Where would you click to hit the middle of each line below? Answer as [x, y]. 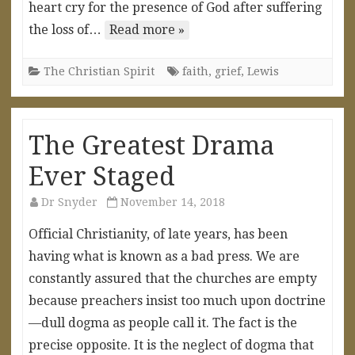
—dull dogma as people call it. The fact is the [163, 323]
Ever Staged [102, 176]
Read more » [147, 29]
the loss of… [67, 29]
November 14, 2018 [173, 202]
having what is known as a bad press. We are [164, 256]
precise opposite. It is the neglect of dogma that [171, 345]
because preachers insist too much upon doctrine [177, 300]
